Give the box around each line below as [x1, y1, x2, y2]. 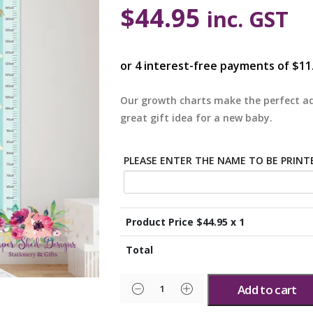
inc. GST [207, 3, 289, 34]
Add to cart [238, 282, 297, 298]
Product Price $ [125, 215, 203, 229]
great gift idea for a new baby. [120, 110, 273, 124]
